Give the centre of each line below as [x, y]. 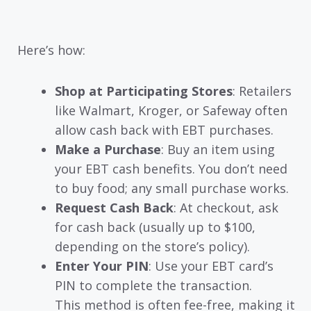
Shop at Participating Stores [144, 91]
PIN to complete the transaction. [153, 285]
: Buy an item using [218, 149]
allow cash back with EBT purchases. [164, 129]
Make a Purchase [108, 149]
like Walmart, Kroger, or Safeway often [171, 110]
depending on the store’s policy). [152, 246]
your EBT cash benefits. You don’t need [171, 168]
